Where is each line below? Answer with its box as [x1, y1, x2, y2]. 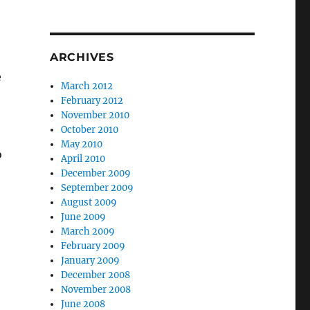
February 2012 [61, 94, 124, 107]
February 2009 [61, 239, 126, 252]
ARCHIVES [49, 50, 114, 64]
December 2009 [61, 167, 131, 179]
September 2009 [61, 181, 134, 194]
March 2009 [61, 225, 116, 237]
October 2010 [61, 123, 119, 136]
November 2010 [61, 109, 130, 121]
